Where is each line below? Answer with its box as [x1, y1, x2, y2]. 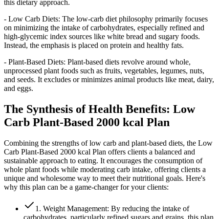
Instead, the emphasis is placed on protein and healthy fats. [4, 41, 184, 49]
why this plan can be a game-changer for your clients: [4, 182, 169, 191]
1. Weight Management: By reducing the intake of [35, 204, 189, 213]
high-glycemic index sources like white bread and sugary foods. [4, 32, 200, 41]
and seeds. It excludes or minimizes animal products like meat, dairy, [4, 75, 214, 84]
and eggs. [4, 84, 33, 92]
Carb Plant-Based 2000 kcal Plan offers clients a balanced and [4, 147, 195, 156]
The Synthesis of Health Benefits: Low [4, 102, 195, 115]
